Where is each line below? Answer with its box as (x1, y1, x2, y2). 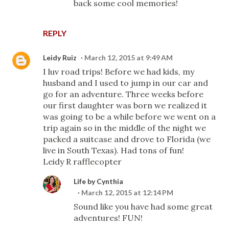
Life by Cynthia (74, 177, 123, 186)
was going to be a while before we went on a (43, 111, 216, 122)
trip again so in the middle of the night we (43, 123, 206, 133)
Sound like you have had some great (74, 201, 213, 212)
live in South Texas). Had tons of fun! (43, 145, 184, 155)
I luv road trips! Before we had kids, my (43, 66, 194, 77)
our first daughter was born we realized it (43, 100, 207, 110)
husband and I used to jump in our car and (43, 78, 208, 88)
